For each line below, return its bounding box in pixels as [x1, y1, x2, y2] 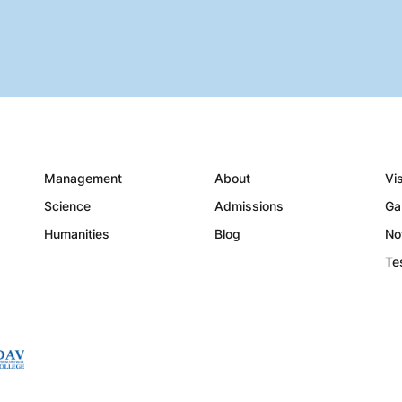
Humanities [44, 226, 109, 241]
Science [44, 198, 91, 214]
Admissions [214, 198, 284, 214]
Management [44, 170, 122, 186]
